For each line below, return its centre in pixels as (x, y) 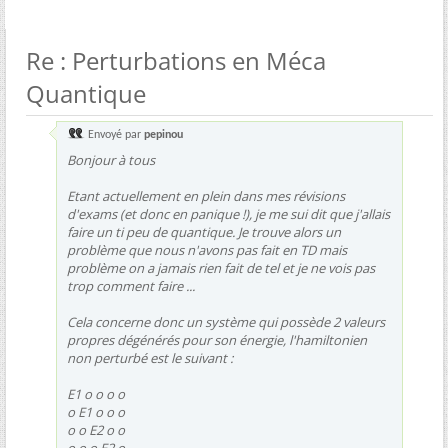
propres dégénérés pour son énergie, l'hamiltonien (217, 340)
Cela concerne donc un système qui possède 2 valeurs (226, 322)
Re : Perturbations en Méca (176, 60)
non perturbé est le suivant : (150, 358)
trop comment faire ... (131, 286)
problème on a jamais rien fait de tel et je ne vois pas (221, 268)
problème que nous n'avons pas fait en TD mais (207, 250)
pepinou (163, 135)
